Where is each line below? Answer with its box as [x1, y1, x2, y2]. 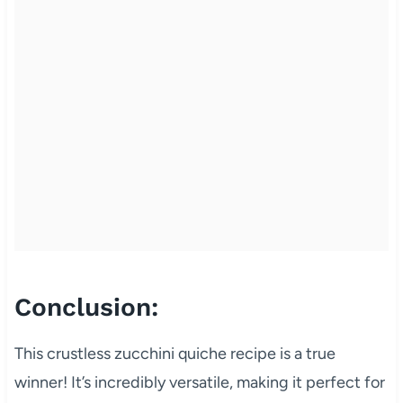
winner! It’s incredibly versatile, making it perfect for [13, 372, 385, 392]
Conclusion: [13, 291, 158, 322]
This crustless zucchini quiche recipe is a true [13, 343, 336, 363]
